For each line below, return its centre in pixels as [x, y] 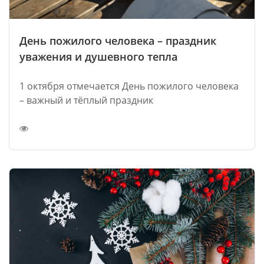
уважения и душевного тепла [98, 56]
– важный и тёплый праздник [86, 100]
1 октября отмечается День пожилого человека [129, 86]
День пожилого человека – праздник [118, 40]
